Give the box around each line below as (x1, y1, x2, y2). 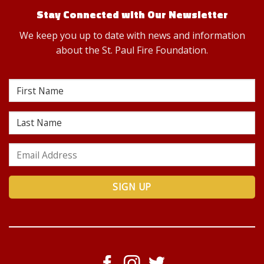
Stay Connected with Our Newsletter (36, 6, 228, 22)
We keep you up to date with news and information (19, 28, 245, 42)
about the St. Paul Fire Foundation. (56, 43, 208, 57)
